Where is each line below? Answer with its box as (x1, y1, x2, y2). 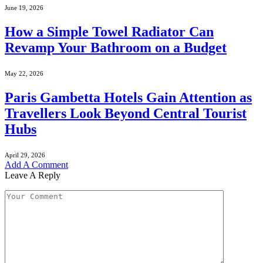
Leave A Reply (5, 170, 60, 180)
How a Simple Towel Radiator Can (5, 24, 214, 40)
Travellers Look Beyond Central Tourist (5, 105, 247, 121)
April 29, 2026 (5, 151, 45, 159)
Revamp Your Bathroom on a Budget (5, 40, 227, 56)
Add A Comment (5, 159, 68, 170)
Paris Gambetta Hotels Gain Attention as (5, 89, 252, 105)
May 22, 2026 (5, 70, 43, 77)
